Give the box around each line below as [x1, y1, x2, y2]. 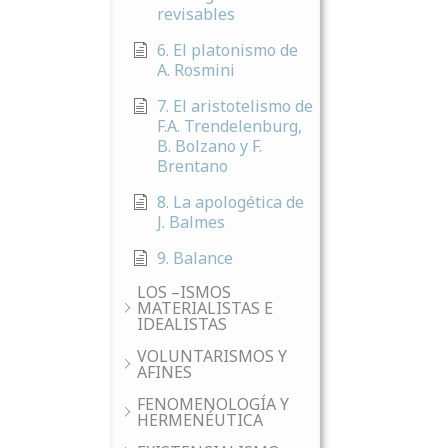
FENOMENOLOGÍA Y [137, 393, 289, 415]
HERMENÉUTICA [137, 409, 263, 431]
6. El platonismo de [157, 39, 298, 61]
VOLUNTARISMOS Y [137, 345, 287, 367]
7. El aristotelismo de [157, 95, 313, 117]
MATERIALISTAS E [137, 297, 273, 319]
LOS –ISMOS [137, 281, 231, 303]
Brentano [157, 155, 228, 177]
